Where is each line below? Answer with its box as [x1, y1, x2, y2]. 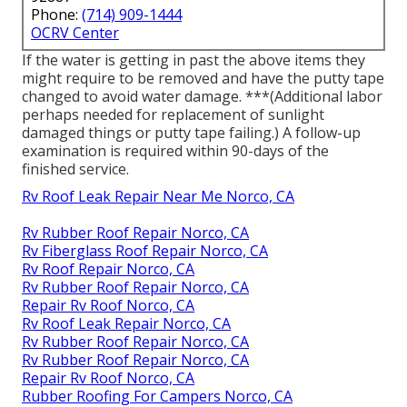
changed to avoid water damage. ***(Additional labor [22, 85, 382, 106]
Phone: [31, 4, 82, 25]
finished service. [22, 158, 129, 179]
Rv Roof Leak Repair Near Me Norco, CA [22, 185, 294, 206]
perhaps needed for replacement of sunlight [22, 104, 324, 124]
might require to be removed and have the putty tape [22, 67, 384, 88]
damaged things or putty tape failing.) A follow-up [22, 122, 361, 143]
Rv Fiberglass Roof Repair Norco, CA [22, 240, 268, 261]
